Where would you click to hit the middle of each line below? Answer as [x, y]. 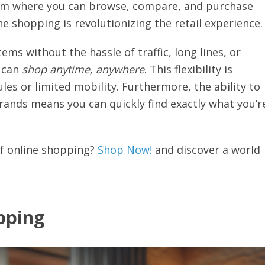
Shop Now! [125, 150]
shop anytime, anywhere [83, 69]
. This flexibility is [188, 69]
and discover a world [206, 150]
